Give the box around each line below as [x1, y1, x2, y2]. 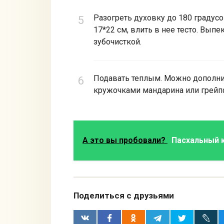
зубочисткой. [93, 37, 141, 47]
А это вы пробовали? [82, 135, 167, 145]
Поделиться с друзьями [73, 190, 174, 200]
